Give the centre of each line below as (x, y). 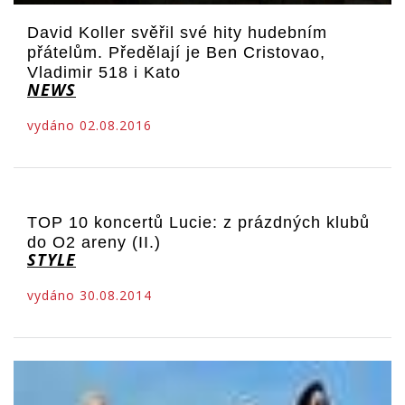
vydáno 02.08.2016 (89, 125)
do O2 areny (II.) (94, 242)
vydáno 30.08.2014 (89, 295)
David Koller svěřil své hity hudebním (177, 32)
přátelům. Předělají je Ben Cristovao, (176, 52)
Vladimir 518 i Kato (104, 72)
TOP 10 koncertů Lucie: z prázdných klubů (198, 222)
